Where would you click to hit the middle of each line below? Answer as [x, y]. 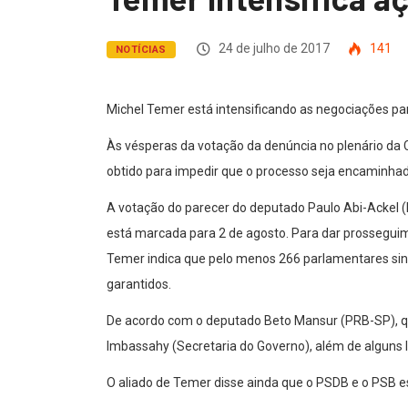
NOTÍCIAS [141, 49]
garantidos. [139, 284]
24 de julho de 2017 [272, 48]
